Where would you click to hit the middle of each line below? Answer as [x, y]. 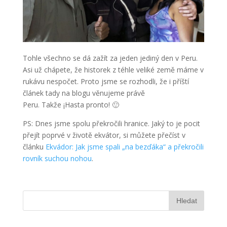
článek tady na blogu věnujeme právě [84, 93]
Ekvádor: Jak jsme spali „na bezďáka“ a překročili [124, 147]
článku [34, 147]
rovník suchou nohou [57, 158]
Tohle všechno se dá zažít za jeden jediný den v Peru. [110, 58]
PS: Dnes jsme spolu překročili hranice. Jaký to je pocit [111, 123]
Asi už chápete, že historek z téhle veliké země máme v [113, 70]
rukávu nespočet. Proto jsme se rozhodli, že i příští [106, 81]
